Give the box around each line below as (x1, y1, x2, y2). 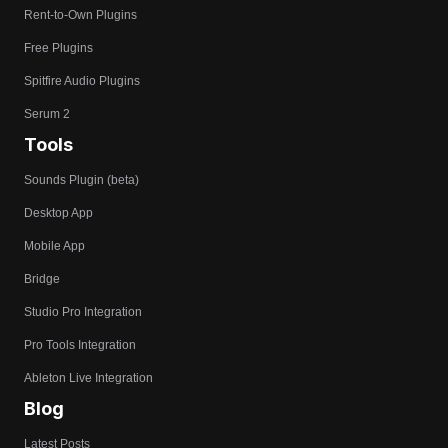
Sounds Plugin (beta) (24, 173, 139, 188)
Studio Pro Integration (24, 305, 142, 320)
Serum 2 (24, 107, 70, 122)
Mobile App (24, 239, 85, 254)
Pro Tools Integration (24, 338, 136, 353)
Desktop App (24, 206, 93, 221)
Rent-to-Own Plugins (24, 8, 137, 23)
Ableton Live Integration (24, 371, 153, 386)
